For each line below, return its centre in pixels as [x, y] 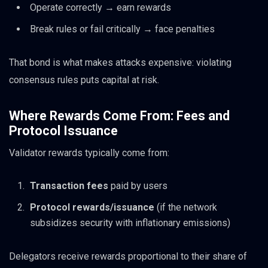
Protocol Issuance [63, 130]
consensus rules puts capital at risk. [84, 80]
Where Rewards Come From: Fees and [119, 115]
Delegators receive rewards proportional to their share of [128, 257]
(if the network [186, 208]
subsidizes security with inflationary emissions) [130, 223]
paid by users [138, 186]
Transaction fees [69, 186]
